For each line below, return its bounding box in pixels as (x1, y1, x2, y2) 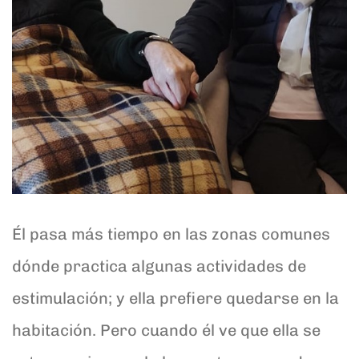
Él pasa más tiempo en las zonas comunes (12, 224, 330, 244)
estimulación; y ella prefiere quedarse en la (12, 288, 339, 308)
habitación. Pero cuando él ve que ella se (12, 320, 321, 340)
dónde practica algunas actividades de (12, 256, 306, 276)
